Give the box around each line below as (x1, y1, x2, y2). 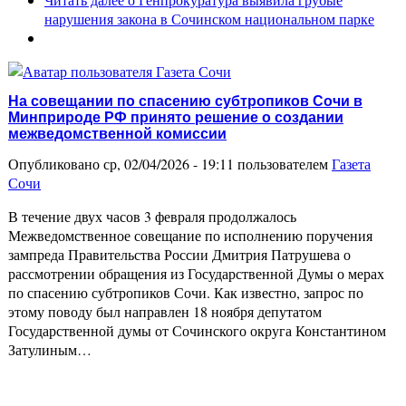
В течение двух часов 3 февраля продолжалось (8, 206, 296, 226)
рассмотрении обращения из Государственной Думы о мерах (8, 263, 384, 283)
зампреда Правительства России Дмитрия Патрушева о (8, 244, 351, 264)
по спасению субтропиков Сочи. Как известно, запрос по (8, 282, 363, 302)
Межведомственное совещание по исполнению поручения (8, 225, 372, 245)
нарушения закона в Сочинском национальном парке (44, 9, 374, 29)
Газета (332, 153, 371, 173)
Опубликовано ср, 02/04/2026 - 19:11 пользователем (8, 153, 332, 173)
